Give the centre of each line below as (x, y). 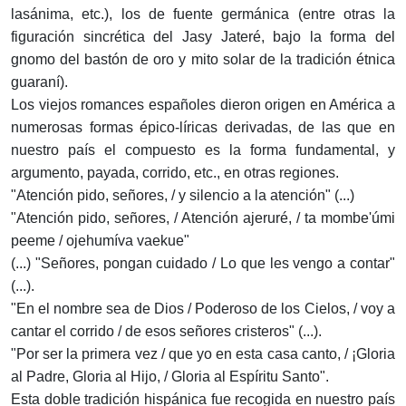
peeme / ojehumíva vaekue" (100, 241)
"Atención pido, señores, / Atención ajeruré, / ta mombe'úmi (203, 218)
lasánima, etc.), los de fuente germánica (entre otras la (203, 14)
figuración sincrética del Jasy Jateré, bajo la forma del (203, 37)
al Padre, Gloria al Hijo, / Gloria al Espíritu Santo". (170, 377)
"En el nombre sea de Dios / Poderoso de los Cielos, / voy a (203, 309)
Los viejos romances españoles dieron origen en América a (203, 105)
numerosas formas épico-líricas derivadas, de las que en (203, 128)
